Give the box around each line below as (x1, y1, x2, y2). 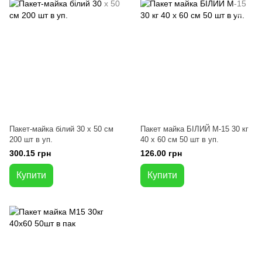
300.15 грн (9, 149, 51, 158)
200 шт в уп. (9, 135, 53, 144)
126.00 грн (140, 149, 182, 158)
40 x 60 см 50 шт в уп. (140, 135, 219, 144)
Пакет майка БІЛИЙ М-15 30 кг (140, 125, 232, 133)
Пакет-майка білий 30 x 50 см (9, 125, 113, 133)
